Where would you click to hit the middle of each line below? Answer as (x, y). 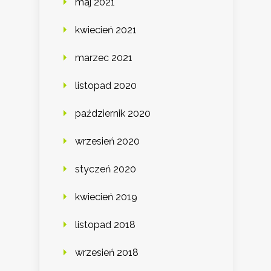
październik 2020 (113, 114)
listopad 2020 (106, 86)
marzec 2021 (104, 58)
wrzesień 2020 (107, 142)
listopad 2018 (105, 225)
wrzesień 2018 (107, 253)
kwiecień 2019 (106, 197)
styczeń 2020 (106, 169)
